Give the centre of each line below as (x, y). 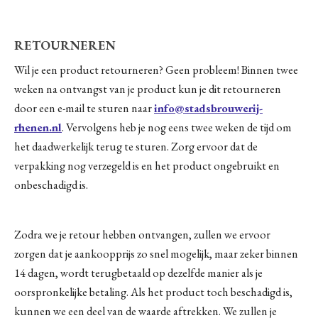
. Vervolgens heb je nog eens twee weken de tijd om (177, 127)
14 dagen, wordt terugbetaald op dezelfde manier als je (138, 273)
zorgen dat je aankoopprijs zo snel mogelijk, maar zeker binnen (156, 254)
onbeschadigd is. (51, 185)
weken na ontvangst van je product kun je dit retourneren (148, 89)
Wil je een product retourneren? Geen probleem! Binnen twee (156, 70)
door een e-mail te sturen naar (84, 108)
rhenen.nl (38, 127)
